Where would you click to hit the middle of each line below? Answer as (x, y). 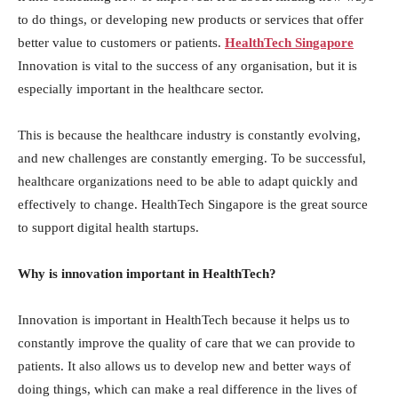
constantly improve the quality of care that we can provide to (187, 343)
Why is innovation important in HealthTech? (147, 274)
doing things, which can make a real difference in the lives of (187, 389)
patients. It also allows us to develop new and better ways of (184, 366)
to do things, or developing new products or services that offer (191, 20)
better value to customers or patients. (121, 43)
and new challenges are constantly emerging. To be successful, (192, 158)
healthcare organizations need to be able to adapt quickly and (188, 181)
